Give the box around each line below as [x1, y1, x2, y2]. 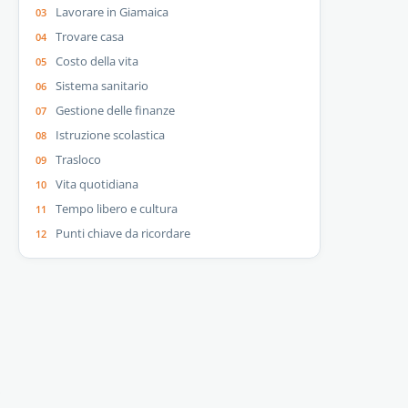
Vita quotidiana [56, 175, 139, 192]
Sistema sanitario [56, 76, 149, 94]
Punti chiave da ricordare [56, 224, 191, 241]
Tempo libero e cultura [56, 199, 178, 217]
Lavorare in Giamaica [56, 3, 169, 20]
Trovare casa [56, 27, 125, 45]
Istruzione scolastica [56, 126, 166, 143]
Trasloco [56, 150, 102, 168]
